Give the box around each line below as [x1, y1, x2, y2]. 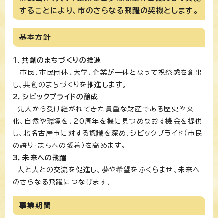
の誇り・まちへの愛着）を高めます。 [13, 142, 126, 149]
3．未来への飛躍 [13, 154, 67, 161]
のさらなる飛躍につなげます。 [13, 178, 111, 185]
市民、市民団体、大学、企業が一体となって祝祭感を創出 [13, 69, 203, 76]
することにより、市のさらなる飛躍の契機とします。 [19, 6, 199, 14]
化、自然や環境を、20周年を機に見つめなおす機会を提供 [13, 117, 203, 125]
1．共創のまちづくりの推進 [13, 56, 102, 64]
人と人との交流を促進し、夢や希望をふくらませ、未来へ [13, 166, 200, 173]
